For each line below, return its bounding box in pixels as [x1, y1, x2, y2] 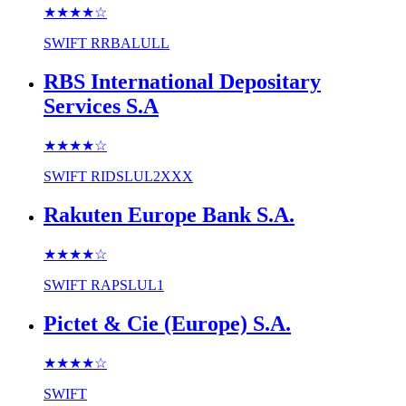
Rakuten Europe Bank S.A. [43, 202, 295, 227]
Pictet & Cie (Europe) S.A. [43, 311, 291, 335]
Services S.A [43, 93, 159, 118]
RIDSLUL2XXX [91, 168, 193, 184]
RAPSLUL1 [91, 276, 164, 293]
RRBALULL [91, 35, 169, 52]
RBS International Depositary [43, 69, 321, 93]
